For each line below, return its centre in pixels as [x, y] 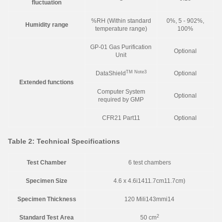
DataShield [111, 73]
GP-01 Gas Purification [121, 47]
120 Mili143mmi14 [149, 199]
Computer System [121, 92]
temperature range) [121, 29]
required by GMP [121, 100]
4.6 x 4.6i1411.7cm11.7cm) [149, 181]
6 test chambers [149, 163]
